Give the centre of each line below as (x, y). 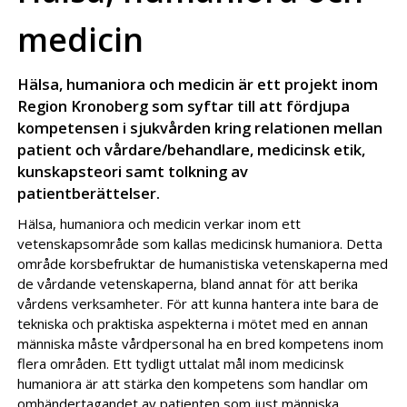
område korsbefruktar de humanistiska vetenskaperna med (203, 263)
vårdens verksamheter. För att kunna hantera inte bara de (199, 303)
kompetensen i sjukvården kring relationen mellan (200, 128)
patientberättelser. (89, 193)
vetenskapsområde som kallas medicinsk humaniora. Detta (200, 243)
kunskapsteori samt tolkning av (133, 171)
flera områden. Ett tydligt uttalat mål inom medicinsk (181, 363)
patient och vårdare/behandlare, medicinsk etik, (192, 149)
